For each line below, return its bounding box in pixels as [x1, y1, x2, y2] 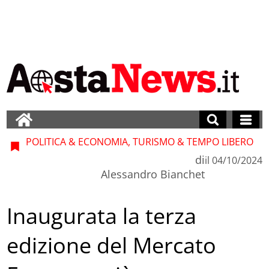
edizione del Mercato [7, 231, 217, 261]
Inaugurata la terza [7, 201, 197, 231]
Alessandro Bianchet [100, 166, 205, 181]
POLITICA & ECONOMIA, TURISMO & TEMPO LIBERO [23, 134, 254, 148]
